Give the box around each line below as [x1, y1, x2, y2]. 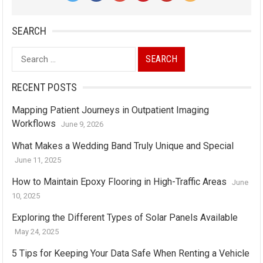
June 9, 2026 [61, 120, 104, 129]
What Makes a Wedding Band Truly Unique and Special [12, 140, 234, 151]
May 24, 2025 [15, 227, 59, 236]
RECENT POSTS [12, 81, 77, 93]
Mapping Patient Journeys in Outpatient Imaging [12, 104, 210, 116]
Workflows [12, 118, 56, 129]
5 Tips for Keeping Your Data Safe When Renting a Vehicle [12, 248, 250, 259]
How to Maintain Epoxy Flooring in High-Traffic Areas [12, 176, 227, 187]
